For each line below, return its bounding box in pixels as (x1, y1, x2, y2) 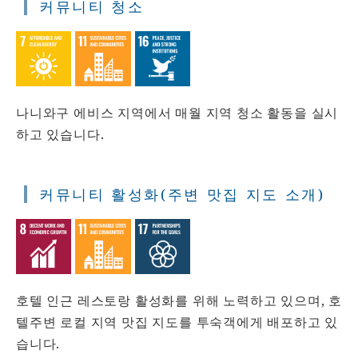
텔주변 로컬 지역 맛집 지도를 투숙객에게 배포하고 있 (16, 313, 339, 332)
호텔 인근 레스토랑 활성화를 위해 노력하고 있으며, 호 (16, 292, 342, 310)
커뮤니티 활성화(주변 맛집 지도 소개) (39, 185, 325, 205)
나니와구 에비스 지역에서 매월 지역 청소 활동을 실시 (16, 104, 339, 122)
